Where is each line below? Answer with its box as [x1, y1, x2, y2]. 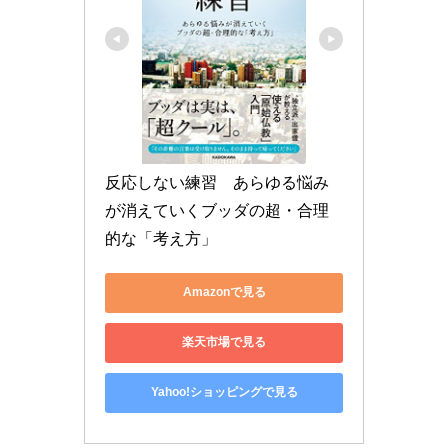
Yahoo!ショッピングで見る [150, 385, 298, 400]
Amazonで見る [182, 285, 266, 300]
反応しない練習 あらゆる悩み [105, 173, 329, 191]
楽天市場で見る [182, 335, 266, 350]
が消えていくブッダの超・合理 [105, 201, 329, 219]
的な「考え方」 [105, 229, 217, 247]
